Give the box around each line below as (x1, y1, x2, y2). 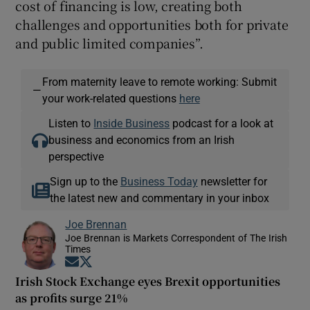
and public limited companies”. (15, 34, 203, 53)
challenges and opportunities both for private (15, 15, 289, 34)
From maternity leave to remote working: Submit (42, 76, 277, 88)
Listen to (48, 118, 94, 129)
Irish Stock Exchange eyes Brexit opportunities (15, 273, 281, 290)
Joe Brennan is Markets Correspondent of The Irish (65, 233, 288, 244)
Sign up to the (49, 176, 120, 188)
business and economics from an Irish (48, 134, 235, 146)
